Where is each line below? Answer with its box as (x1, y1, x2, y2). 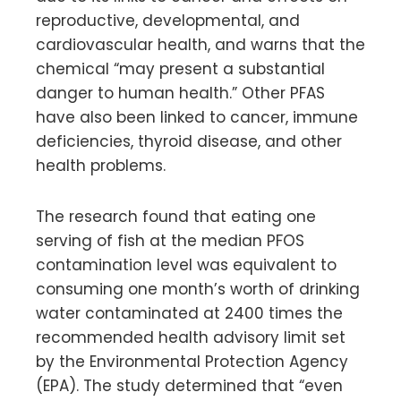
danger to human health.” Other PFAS (36, 81, 325, 104)
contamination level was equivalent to (36, 253, 337, 276)
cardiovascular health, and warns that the (36, 33, 365, 55)
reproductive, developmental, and (36, 9, 300, 31)
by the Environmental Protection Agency (36, 350, 348, 372)
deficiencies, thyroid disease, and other (36, 130, 342, 152)
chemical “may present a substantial (36, 57, 325, 80)
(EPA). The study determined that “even (36, 374, 343, 397)
